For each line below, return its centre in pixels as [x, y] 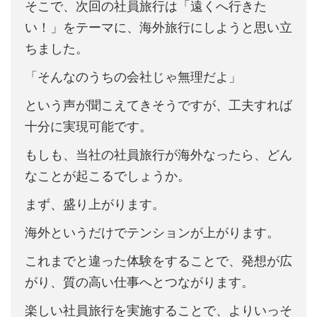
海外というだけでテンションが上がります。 [152, 233]
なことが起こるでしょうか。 [108, 176]
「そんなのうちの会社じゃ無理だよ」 [133, 77]
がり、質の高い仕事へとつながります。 [139, 282]
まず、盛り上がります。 [95, 204]
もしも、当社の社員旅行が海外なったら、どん [158, 155]
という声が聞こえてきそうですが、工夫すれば [158, 105]
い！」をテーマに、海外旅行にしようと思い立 [158, 28]
